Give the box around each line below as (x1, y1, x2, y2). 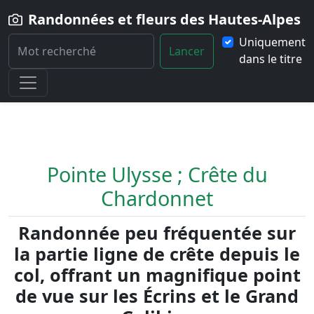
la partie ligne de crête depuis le (14, 242, 300, 266)
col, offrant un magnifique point (13, 263, 301, 287)
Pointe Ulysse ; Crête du (46, 161, 268, 188)
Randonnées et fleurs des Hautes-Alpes (28, 10, 301, 29)
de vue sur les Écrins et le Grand (15, 284, 299, 308)
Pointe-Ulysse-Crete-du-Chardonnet (31, 71, 228, 86)
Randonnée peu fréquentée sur (18, 221, 296, 245)
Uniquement (239, 34, 306, 50)
